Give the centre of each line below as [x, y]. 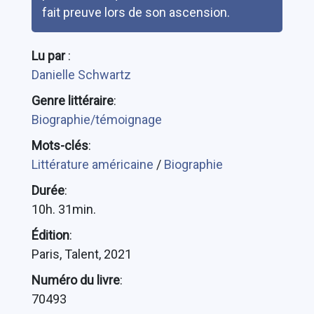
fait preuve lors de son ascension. [136, 12]
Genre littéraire [72, 100]
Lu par [49, 55]
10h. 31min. [63, 209]
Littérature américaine [94, 164]
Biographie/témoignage [96, 119]
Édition [50, 235]
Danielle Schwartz [81, 74]
